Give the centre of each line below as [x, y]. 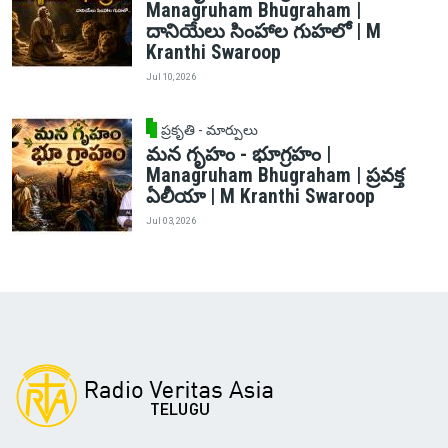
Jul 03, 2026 [170, 221]
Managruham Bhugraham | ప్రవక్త [274, 175]
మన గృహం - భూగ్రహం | [238, 154]
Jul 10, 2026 [170, 76]
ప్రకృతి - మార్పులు [210, 129]
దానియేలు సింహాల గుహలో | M [263, 31]
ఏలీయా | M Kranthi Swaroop [260, 196]
